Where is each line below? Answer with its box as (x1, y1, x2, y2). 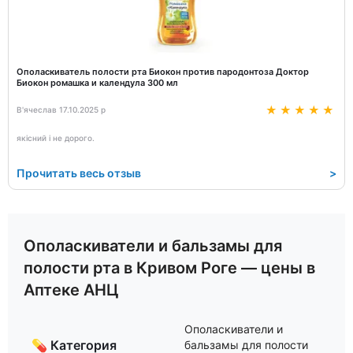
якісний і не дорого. (17, 133, 95, 143)
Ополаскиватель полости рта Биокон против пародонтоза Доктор (17, 66, 309, 77)
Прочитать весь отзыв (17, 166, 141, 180)
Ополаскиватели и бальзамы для (24, 236, 282, 255)
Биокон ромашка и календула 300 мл (17, 77, 178, 88)
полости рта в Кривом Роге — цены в (24, 258, 315, 277)
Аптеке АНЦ (24, 280, 119, 299)
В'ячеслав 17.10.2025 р (17, 105, 106, 114)
